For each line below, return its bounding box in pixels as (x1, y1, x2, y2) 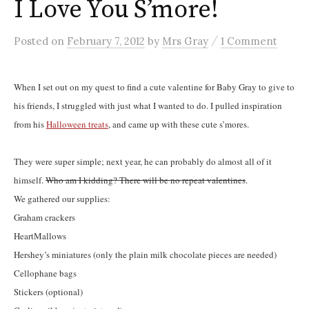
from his (14, 117, 46, 130)
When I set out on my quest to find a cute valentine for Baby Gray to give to (14, 80, 295, 93)
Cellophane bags (14, 266, 77, 279)
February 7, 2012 (67, 34, 145, 48)
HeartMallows (14, 229, 66, 242)
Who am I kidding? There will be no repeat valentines (46, 173, 246, 186)
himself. (14, 173, 46, 186)
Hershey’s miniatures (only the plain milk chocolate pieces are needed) (14, 248, 279, 261)
